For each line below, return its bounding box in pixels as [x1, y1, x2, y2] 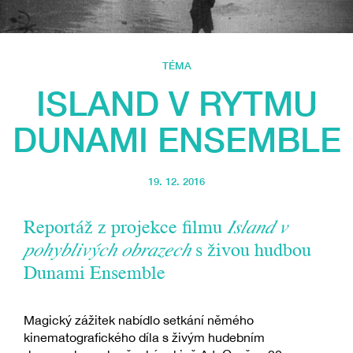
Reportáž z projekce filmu [24, 219, 227, 239]
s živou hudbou [191, 242, 311, 262]
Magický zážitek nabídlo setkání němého [24, 313, 254, 328]
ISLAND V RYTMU [35, 83, 318, 124]
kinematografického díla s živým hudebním [24, 330, 265, 345]
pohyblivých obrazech [24, 242, 191, 262]
